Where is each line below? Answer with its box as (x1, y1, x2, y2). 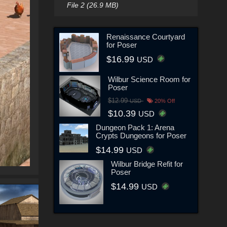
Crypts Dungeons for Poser (95, 131, 186, 140)
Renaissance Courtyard (106, 32, 185, 41)
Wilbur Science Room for (108, 75, 191, 84)
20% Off (153, 98, 175, 104)
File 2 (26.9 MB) (66, 1, 119, 9)
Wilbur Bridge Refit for (111, 160, 183, 169)
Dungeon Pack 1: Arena (95, 123, 174, 132)
